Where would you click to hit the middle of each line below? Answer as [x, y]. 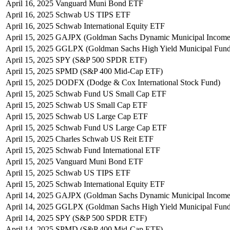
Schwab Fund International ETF [108, 150]
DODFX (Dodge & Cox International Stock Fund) [138, 82]
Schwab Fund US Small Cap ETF [111, 93]
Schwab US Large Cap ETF [102, 116]
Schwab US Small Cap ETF [101, 105]
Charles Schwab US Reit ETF [104, 139]
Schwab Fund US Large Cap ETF [111, 127]
